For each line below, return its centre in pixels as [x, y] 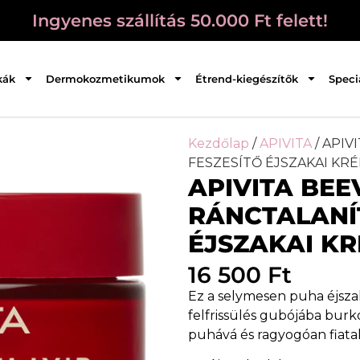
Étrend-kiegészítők [246, 78]
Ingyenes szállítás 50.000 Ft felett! [180, 20]
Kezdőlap [219, 143]
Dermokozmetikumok [105, 78]
